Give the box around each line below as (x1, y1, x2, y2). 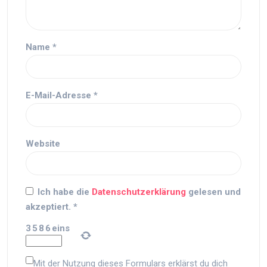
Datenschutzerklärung (92, 187, 188, 197)
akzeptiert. (26, 201, 71, 212)
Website (26, 138, 60, 149)
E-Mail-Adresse (26, 90, 94, 101)
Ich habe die (38, 187, 92, 197)
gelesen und (188, 187, 241, 197)
